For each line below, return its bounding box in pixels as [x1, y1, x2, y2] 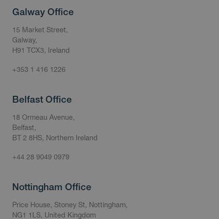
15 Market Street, [12, 25, 68, 34]
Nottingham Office [12, 181, 91, 193]
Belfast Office [12, 94, 72, 105]
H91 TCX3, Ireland [12, 46, 70, 55]
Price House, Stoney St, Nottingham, [12, 200, 128, 209]
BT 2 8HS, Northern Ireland [12, 133, 98, 142]
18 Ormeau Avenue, [12, 113, 75, 122]
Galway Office [12, 6, 74, 18]
